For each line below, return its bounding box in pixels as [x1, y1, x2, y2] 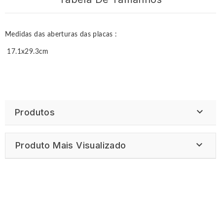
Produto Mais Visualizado [15, 140, 126, 151]
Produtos [15, 107, 55, 118]
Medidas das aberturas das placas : [5, 31, 117, 38]
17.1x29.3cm [5, 48, 49, 56]
